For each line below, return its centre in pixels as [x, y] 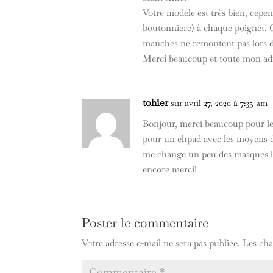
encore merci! [170, 169]
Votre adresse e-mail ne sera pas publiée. [161, 243]
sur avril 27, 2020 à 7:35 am [219, 103]
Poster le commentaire [145, 223]
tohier [156, 103]
